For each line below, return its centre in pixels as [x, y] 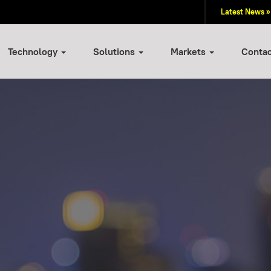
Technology [34, 51]
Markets [189, 51]
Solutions [115, 51]
